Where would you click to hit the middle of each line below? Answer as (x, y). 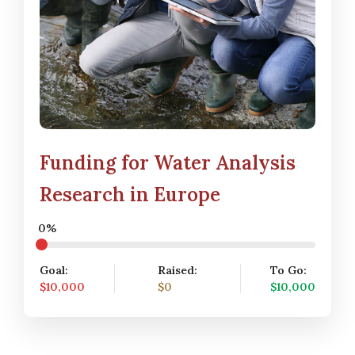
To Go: (288, 270)
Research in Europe (130, 194)
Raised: (177, 270)
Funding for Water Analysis (168, 162)
